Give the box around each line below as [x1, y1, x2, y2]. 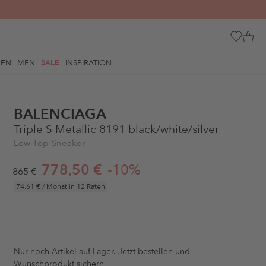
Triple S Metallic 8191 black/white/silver [13, 122, 219, 137]
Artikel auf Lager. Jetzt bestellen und [51, 246, 190, 257]
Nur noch [13, 246, 52, 257]
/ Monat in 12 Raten [40, 182, 105, 191]
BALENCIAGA [13, 104, 106, 124]
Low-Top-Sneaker [13, 137, 85, 150]
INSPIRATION [65, 57, 112, 68]
